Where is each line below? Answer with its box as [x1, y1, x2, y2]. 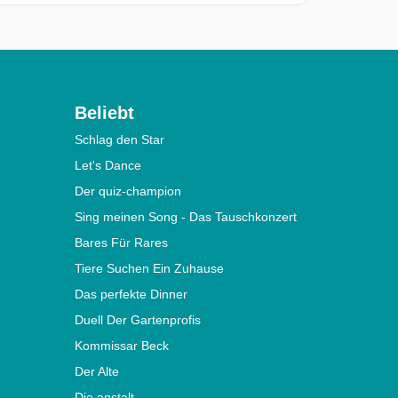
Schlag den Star [74, 132, 164, 147]
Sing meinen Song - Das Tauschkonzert [74, 210, 297, 225]
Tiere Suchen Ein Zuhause [74, 261, 224, 276]
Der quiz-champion [74, 184, 181, 199]
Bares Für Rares [74, 235, 168, 251]
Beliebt [74, 103, 134, 123]
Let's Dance [74, 158, 141, 173]
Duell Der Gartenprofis [74, 313, 201, 328]
